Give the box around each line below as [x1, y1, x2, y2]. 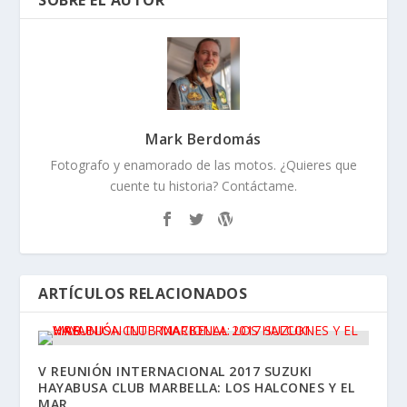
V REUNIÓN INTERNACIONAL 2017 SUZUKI [38, 362, 313, 380]
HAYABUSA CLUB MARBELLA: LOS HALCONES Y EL [38, 378, 355, 396]
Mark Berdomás [145, 128, 262, 149]
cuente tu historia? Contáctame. [110, 176, 297, 194]
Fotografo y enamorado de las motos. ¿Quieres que [50, 155, 357, 174]
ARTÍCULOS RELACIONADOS [38, 283, 248, 303]
